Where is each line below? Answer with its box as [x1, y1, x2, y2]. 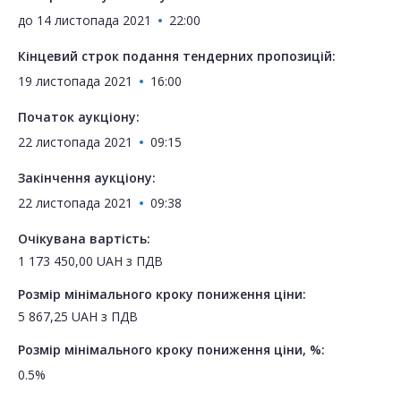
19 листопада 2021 [18, 73, 132, 90]
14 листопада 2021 [37, 12, 151, 30]
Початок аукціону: [18, 108, 140, 126]
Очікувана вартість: [18, 230, 150, 248]
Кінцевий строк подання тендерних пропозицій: [18, 47, 336, 65]
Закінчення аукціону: [18, 169, 156, 187]
